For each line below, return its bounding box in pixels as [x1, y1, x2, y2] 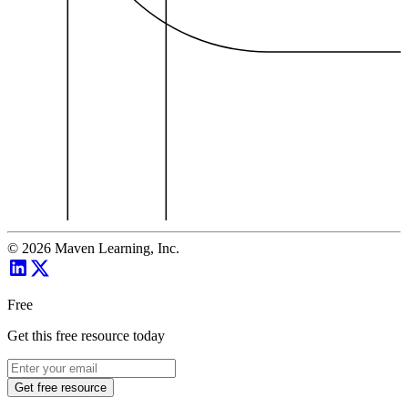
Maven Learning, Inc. [51, 240, 179, 257]
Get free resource [15, 381, 107, 395]
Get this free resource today [7, 328, 165, 344]
